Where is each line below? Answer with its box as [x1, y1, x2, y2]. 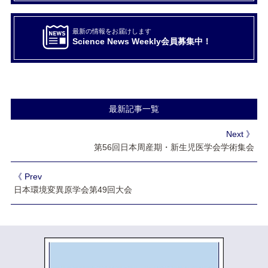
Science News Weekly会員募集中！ [72, 36, 211, 47]
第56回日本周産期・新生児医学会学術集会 [94, 142, 255, 152]
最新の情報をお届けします [72, 28, 151, 35]
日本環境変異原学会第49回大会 [13, 184, 132, 194]
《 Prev [13, 171, 42, 181]
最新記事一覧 [109, 103, 159, 114]
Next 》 [226, 129, 255, 139]
